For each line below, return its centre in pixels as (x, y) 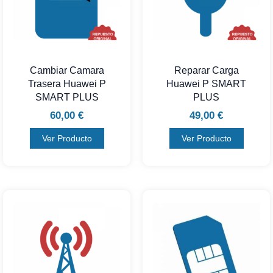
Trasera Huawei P (67, 84)
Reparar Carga (206, 71)
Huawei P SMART (206, 84)
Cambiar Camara (67, 71)
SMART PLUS (67, 97)
